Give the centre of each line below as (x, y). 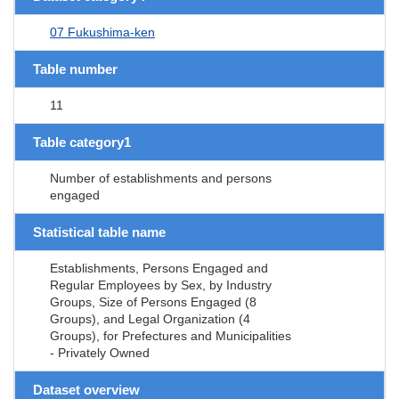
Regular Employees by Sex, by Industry (161, 285)
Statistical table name (99, 232)
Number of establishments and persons (161, 178)
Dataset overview (86, 389)
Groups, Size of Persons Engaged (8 (153, 301)
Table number (75, 69)
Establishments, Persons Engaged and (159, 268)
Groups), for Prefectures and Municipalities (171, 335)
